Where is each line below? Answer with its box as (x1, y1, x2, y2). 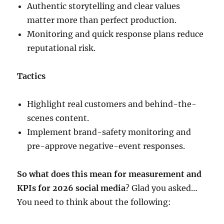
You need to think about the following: (17, 197, 171, 207)
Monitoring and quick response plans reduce (27, 29, 204, 39)
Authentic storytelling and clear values (27, 1, 180, 11)
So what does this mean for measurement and (17, 169, 202, 179)
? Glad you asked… (125, 183, 198, 193)
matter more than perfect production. (27, 15, 177, 25)
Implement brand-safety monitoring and (27, 127, 191, 137)
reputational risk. (27, 43, 96, 53)
